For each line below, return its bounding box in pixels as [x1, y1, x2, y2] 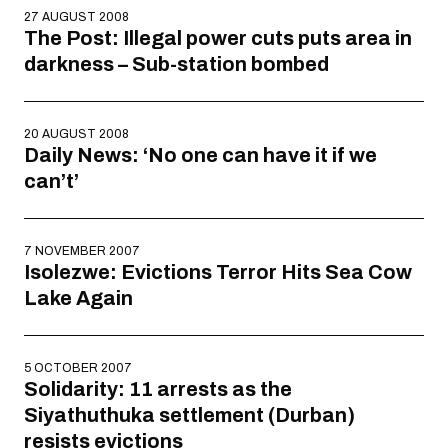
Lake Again [24, 283, 133, 313]
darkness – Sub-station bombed [24, 49, 329, 79]
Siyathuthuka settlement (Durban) [24, 400, 355, 430]
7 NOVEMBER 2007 [24, 242, 140, 260]
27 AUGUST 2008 [24, 8, 129, 26]
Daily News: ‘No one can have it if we [24, 140, 377, 170]
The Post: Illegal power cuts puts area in [24, 23, 412, 53]
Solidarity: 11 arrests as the [24, 374, 292, 404]
